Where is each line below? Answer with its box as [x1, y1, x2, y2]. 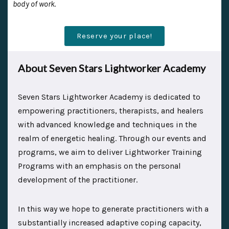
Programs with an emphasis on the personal [18, 161, 181, 171]
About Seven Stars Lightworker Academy [18, 61, 205, 74]
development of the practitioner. [18, 174, 138, 185]
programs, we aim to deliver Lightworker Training [18, 147, 202, 157]
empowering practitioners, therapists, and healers [18, 105, 203, 116]
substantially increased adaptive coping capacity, [18, 217, 201, 227]
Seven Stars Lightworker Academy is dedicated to [18, 91, 200, 102]
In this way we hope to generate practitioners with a [18, 203, 209, 214]
